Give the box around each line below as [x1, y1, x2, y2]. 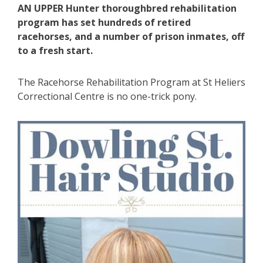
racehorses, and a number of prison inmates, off [18, 29, 244, 43]
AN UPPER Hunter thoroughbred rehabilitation [18, 1, 237, 15]
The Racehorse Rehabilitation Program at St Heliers [18, 75, 245, 89]
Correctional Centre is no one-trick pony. [18, 89, 197, 103]
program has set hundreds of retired [18, 15, 191, 29]
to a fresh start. [18, 43, 93, 57]
